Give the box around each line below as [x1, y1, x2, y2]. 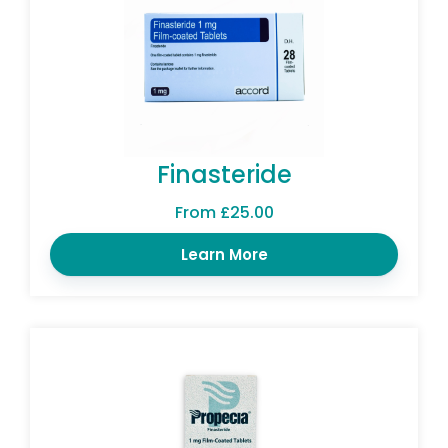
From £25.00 [174, 200, 274, 224]
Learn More [180, 243, 268, 265]
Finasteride [156, 157, 292, 191]
